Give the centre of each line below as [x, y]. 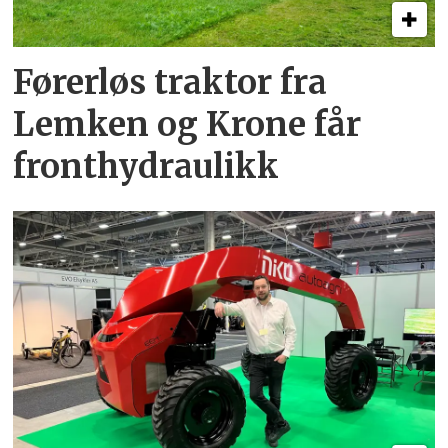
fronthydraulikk [146, 166]
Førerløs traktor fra [170, 82]
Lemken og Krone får [187, 124]
